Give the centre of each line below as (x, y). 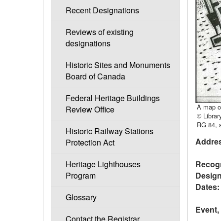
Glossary (81, 197)
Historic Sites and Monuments (118, 65)
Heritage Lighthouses (103, 164)
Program (80, 176)
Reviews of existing (99, 32)
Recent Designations (102, 10)
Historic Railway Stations (109, 131)
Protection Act (90, 143)
